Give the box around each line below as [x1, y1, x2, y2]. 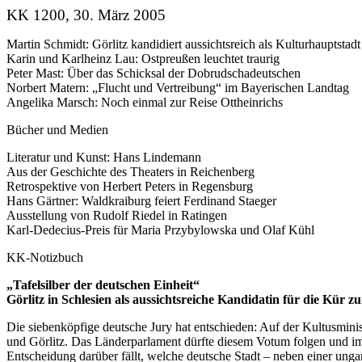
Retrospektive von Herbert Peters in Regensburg [6, 179, 253, 193]
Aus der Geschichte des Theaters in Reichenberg [6, 165, 255, 179]
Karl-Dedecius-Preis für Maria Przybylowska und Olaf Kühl [6, 223, 314, 237]
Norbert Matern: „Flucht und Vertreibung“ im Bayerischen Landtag [6, 81, 349, 95]
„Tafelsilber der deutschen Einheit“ [6, 278, 200, 292]
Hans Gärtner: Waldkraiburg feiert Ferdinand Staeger [6, 194, 276, 208]
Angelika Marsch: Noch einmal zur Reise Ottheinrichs [6, 95, 283, 109]
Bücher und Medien [6, 123, 108, 137]
